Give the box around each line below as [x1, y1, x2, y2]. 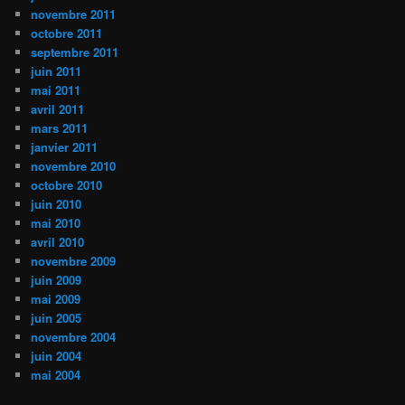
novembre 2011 [31, 5, 117, 24]
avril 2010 [31, 233, 85, 251]
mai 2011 [31, 81, 81, 99]
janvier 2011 [31, 138, 99, 156]
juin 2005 [31, 309, 82, 327]
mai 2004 [31, 366, 81, 384]
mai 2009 [31, 290, 81, 308]
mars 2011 [31, 119, 89, 137]
